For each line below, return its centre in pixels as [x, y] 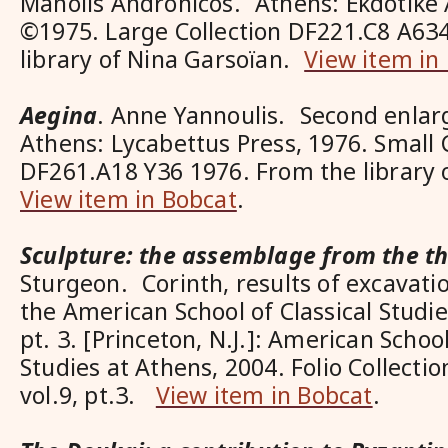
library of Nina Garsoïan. [162, 59]
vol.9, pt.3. [88, 395]
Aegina [59, 115]
